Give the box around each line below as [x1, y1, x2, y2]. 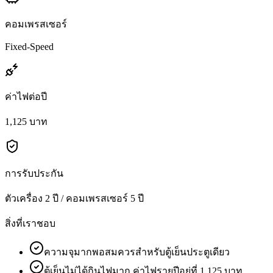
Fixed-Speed [5, 41, 54, 52]
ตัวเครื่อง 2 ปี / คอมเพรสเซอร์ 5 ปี [5, 193, 144, 204]
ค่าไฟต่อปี [5, 91, 47, 102]
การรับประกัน [5, 168, 63, 179]
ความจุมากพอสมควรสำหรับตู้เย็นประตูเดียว [44, 246, 230, 257]
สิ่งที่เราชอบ [5, 218, 55, 229]
